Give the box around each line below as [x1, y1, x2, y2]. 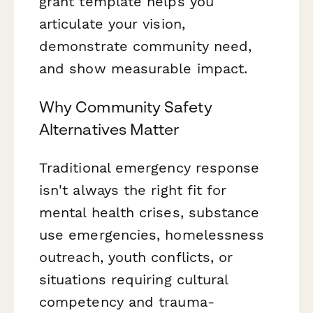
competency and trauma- [39, 293, 214, 310]
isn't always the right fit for [39, 181, 227, 198]
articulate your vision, [39, 15, 185, 32]
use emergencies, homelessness [39, 226, 265, 243]
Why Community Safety [39, 97, 212, 116]
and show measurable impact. [39, 59, 248, 77]
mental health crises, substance [39, 203, 260, 221]
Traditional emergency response [39, 159, 260, 176]
